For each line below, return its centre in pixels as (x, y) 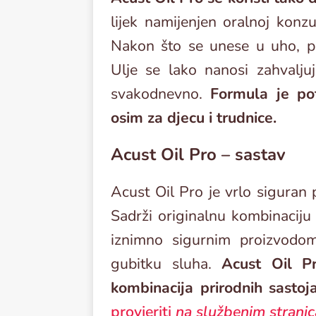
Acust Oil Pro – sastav (198, 155)
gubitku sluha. (166, 264)
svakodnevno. (161, 94)
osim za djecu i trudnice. (194, 118)
